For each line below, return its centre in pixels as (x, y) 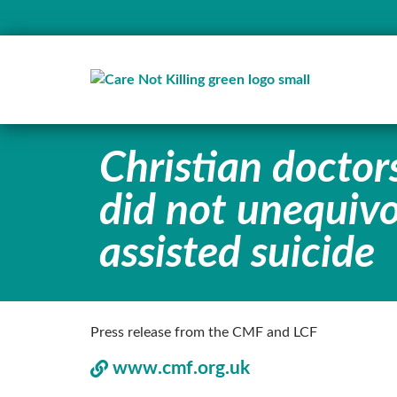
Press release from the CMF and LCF (204, 332)
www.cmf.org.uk (181, 369)
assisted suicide (237, 253)
